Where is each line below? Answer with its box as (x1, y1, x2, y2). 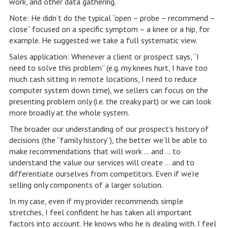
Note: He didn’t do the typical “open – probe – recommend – (9, 13, 215, 23)
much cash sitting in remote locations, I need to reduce (9, 74, 197, 84)
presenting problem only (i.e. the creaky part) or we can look (9, 96, 211, 106)
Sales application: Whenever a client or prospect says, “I (9, 51, 199, 62)
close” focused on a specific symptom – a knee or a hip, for (9, 24, 210, 34)
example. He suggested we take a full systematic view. (9, 35, 197, 45)
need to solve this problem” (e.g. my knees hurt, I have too (9, 63, 208, 73)
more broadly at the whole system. (9, 107, 129, 118)
